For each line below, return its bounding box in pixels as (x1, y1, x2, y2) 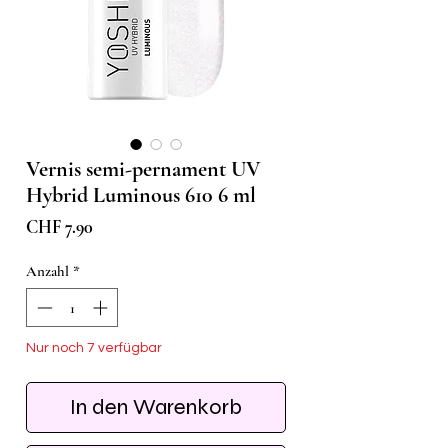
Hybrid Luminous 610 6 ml (26, 182, 256, 209)
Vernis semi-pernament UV (26, 156, 261, 183)
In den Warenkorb (70, 393, 242, 420)
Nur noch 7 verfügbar (26, 340, 162, 355)
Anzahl (26, 262, 69, 281)
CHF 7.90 (26, 216, 93, 239)
